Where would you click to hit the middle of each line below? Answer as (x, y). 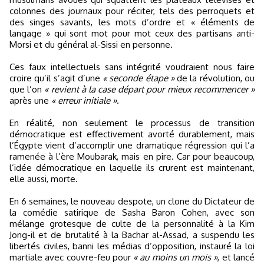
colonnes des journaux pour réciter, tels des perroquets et (132, 11)
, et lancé (236, 257)
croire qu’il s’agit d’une (56, 78)
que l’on (27, 89)
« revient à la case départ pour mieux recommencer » (150, 89)
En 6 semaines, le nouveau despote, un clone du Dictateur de (132, 201)
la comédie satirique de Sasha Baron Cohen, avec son (132, 212)
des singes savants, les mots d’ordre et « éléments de (132, 22)
